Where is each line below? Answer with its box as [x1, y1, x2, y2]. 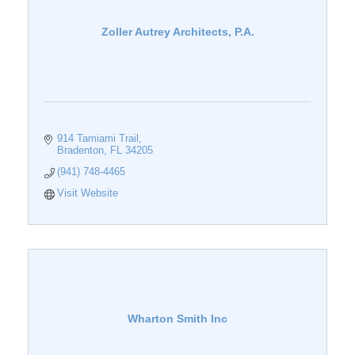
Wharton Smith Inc [128, 312, 227, 326]
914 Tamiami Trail [57, 132, 139, 145]
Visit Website [57, 187, 119, 200]
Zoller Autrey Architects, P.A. [101, 25, 254, 39]
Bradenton [57, 144, 105, 157]
